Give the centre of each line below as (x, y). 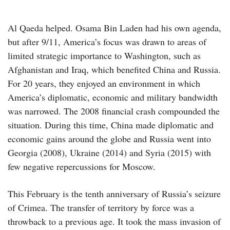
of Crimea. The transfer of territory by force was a (101, 207)
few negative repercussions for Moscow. (83, 166)
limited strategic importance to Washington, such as (104, 55)
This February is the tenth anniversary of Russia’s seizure (114, 193)
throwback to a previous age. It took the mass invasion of (114, 221)
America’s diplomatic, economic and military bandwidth (113, 97)
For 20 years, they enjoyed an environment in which (104, 83)
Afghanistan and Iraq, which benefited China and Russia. (114, 69)
